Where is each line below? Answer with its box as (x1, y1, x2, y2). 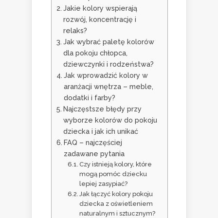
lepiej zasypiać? (79, 180, 128, 188)
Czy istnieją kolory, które (79, 161, 152, 168)
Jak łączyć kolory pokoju (79, 190, 153, 198)
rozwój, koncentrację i (63, 15, 136, 24)
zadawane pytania (63, 149, 125, 158)
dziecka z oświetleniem (79, 200, 153, 208)
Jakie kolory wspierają (63, 4, 137, 13)
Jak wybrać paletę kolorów (63, 37, 154, 46)
